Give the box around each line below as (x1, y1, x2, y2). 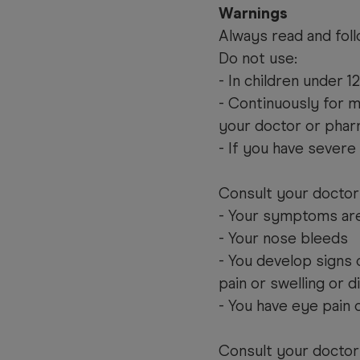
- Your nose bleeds (219, 229, 348, 248)
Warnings (219, 4, 288, 23)
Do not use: (219, 49, 297, 68)
